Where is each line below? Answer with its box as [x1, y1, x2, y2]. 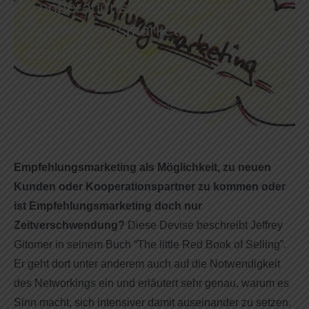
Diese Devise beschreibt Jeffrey [128, 219, 283, 231]
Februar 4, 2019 [39, 81, 107, 93]
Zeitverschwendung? [14, 219, 128, 231]
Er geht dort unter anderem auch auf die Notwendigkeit [14, 257, 280, 270]
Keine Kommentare [199, 100, 281, 112]
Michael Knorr [119, 81, 178, 93]
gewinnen [28, 43, 99, 62]
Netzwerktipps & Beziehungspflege [39, 100, 188, 112]
